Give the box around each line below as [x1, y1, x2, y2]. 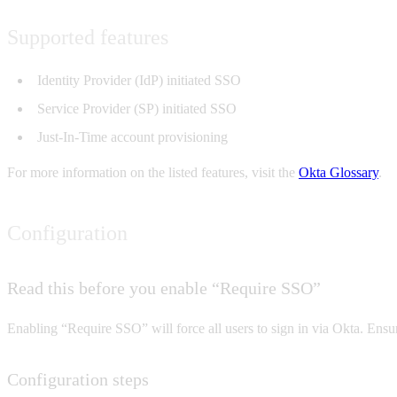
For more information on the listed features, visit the [7, 165, 299, 180]
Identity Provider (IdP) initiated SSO [37, 73, 241, 88]
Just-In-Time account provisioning [37, 129, 228, 144]
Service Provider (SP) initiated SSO [37, 101, 237, 116]
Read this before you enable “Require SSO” [7, 278, 321, 298]
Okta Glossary [299, 165, 378, 180]
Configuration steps [7, 370, 149, 389]
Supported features [7, 26, 168, 49]
